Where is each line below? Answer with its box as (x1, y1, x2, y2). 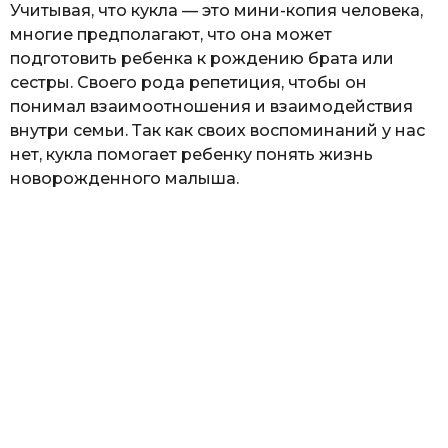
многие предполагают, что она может (10, 24, 332, 44)
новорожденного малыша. (10, 168, 239, 188)
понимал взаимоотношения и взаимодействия (10, 96, 413, 116)
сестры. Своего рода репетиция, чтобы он (10, 72, 367, 92)
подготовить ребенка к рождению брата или (10, 48, 394, 68)
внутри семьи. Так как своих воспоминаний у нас (10, 120, 425, 140)
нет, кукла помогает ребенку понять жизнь (10, 144, 373, 164)
